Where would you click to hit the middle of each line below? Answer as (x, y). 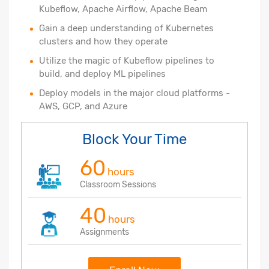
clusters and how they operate (103, 41)
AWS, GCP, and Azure (83, 106)
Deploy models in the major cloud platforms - (134, 93)
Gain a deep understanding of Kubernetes (126, 28)
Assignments (104, 232)
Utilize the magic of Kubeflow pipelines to (127, 60)
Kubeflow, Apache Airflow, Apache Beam (123, 9)
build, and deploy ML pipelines (102, 74)
